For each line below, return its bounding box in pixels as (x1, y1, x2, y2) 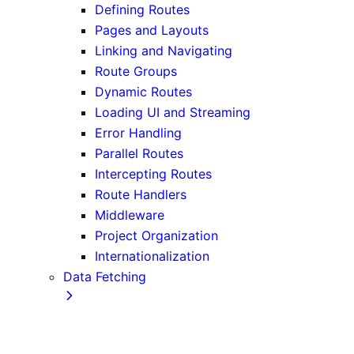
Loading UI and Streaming (95, 104, 250, 120)
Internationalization (95, 247, 209, 264)
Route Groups (95, 62, 177, 79)
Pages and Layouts (95, 21, 209, 38)
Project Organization (95, 227, 218, 243)
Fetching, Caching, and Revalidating (95, 309, 308, 326)
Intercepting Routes (95, 165, 212, 182)
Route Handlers (95, 186, 186, 202)
